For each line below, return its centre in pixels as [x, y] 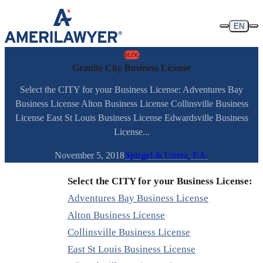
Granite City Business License [131, 68]
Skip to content [32, 9]
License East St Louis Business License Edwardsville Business [131, 118]
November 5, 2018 [90, 156]
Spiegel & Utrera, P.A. [167, 156]
